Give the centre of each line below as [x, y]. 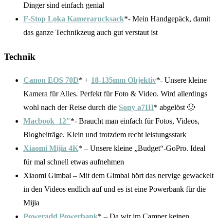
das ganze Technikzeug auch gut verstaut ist [91, 32]
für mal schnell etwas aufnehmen [74, 162]
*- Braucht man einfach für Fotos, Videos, [135, 121]
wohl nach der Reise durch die [71, 108]
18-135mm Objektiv [124, 80]
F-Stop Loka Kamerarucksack [74, 18]
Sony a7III [136, 108]
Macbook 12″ [47, 121]
